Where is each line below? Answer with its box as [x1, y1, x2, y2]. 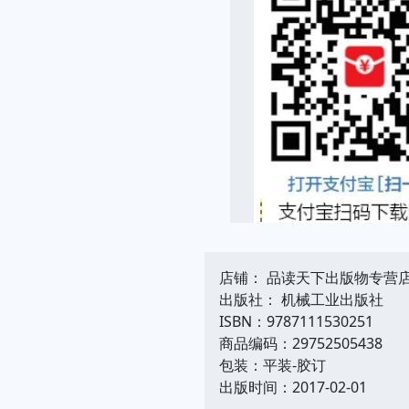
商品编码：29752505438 [219, 332, 383, 353]
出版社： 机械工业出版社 [219, 288, 383, 309]
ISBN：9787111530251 [219, 310, 373, 331]
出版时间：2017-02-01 [219, 376, 367, 397]
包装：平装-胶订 [219, 354, 326, 375]
